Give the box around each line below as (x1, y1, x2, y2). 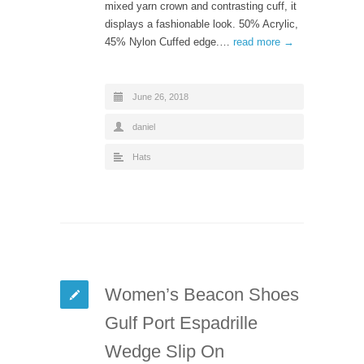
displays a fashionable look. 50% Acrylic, (105, 17, 298, 30)
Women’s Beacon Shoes (105, 284, 299, 305)
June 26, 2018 (132, 91, 188, 102)
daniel (132, 121, 155, 132)
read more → (233, 35, 294, 48)
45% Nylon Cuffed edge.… (105, 35, 233, 48)
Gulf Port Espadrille (105, 312, 258, 333)
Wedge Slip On (105, 340, 224, 362)
